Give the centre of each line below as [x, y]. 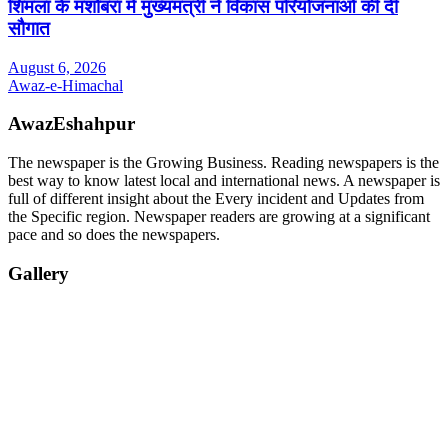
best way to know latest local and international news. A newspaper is [224, 180]
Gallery [38, 273]
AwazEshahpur [71, 124]
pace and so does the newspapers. [114, 234]
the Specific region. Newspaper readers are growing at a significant [219, 216]
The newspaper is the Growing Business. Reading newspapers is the [223, 162]
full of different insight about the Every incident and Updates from [216, 198]
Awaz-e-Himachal [65, 85]
